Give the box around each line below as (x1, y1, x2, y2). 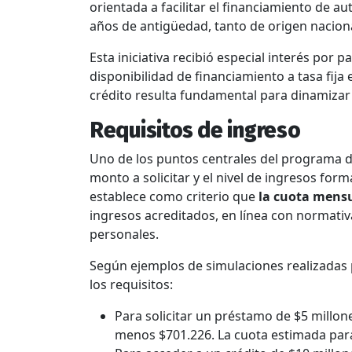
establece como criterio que (90, 187, 255, 205)
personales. (90, 225, 159, 243)
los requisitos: (90, 275, 173, 293)
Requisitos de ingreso (90, 116, 301, 143)
